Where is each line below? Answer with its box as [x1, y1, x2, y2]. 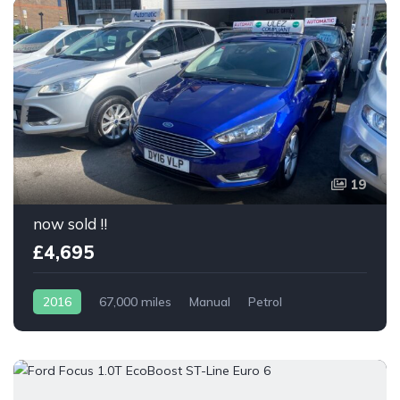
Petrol [248, 294, 282, 311]
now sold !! [33, 214, 107, 234]
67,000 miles [99, 294, 171, 311]
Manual [189, 294, 230, 311]
